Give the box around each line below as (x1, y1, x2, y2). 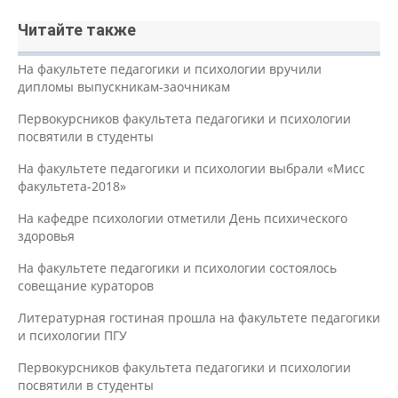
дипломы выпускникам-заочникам (18, 77, 230, 95)
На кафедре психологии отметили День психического (18, 209, 347, 227)
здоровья (18, 227, 75, 244)
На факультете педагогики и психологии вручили (18, 60, 322, 77)
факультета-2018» (18, 177, 126, 195)
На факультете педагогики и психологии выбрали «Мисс (18, 159, 365, 177)
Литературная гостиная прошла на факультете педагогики (18, 308, 380, 326)
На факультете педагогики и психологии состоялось (18, 259, 337, 276)
